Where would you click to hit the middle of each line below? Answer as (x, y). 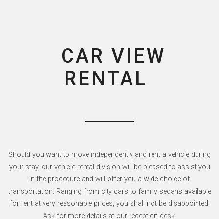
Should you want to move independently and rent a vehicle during (109, 155)
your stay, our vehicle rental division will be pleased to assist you (109, 167)
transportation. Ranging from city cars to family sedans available (109, 192)
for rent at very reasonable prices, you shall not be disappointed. (109, 204)
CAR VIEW (113, 56)
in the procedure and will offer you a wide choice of (109, 179)
